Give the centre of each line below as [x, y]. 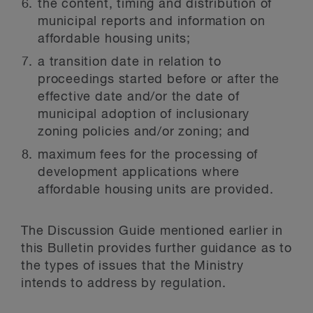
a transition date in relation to [130, 62]
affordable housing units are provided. [156, 190]
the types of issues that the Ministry [132, 266]
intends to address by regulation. [124, 284]
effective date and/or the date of [139, 97]
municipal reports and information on [152, 22]
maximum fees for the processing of [148, 155]
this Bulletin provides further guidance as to [156, 249]
